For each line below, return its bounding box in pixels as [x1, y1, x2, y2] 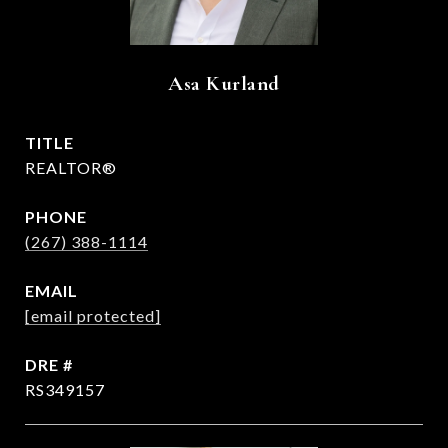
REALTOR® [25, 158, 117, 177]
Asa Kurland [168, 71, 280, 96]
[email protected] [25, 306, 161, 325]
